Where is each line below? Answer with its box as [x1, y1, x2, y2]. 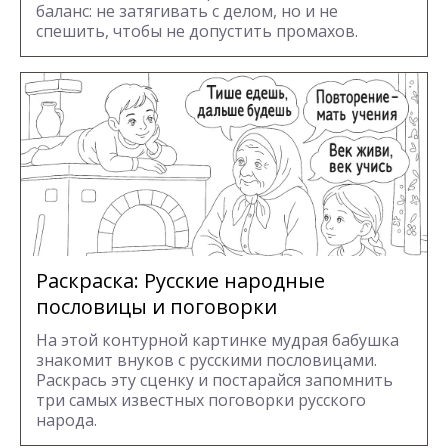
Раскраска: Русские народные [36, 266, 325, 294]
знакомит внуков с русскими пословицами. [36, 348, 377, 371]
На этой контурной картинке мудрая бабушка [36, 328, 399, 351]
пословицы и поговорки [36, 292, 277, 320]
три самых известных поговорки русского [36, 388, 366, 411]
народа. [36, 408, 97, 431]
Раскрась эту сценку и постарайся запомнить [36, 368, 393, 391]
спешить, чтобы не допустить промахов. [36, 19, 358, 42]
